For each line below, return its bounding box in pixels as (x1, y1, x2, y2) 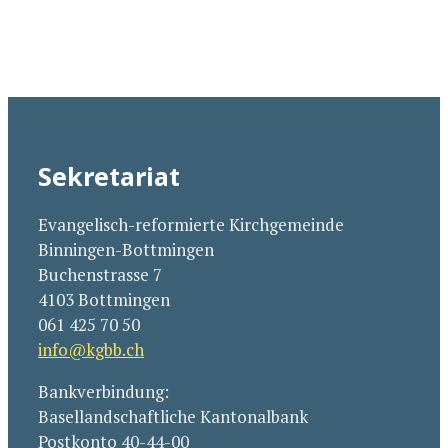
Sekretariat (38, 159, 180, 193)
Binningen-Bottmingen (38, 238, 214, 261)
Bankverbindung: (38, 380, 169, 403)
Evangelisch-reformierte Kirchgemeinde (38, 213, 344, 236)
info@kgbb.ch (38, 338, 144, 361)
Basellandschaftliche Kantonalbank (38, 405, 308, 428)
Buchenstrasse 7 (38, 263, 162, 286)
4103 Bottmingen (38, 288, 170, 311)
